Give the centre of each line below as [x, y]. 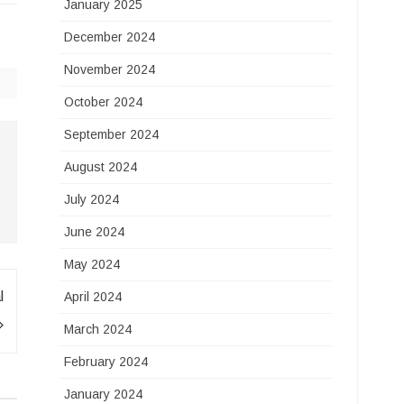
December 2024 [110, 37]
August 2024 [101, 167]
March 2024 [98, 329]
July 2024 [92, 199]
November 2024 [110, 69]
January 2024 [104, 394]
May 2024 [92, 264]
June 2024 [95, 232]
